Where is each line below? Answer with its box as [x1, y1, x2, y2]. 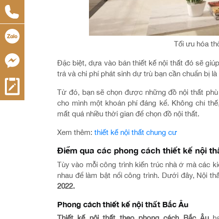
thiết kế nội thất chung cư [92, 128, 177, 136]
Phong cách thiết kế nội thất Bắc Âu [57, 199, 188, 209]
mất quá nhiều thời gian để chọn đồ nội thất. [57, 109, 199, 118]
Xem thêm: [57, 128, 92, 136]
